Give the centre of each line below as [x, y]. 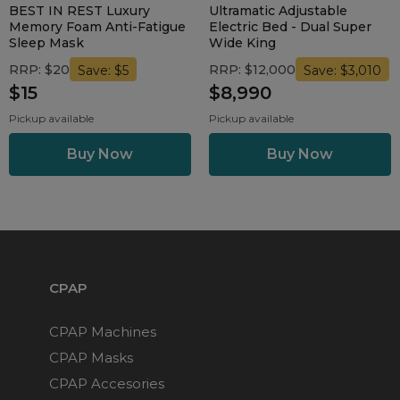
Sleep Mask [46, 43]
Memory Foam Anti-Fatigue [97, 27]
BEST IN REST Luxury [79, 11]
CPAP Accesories [107, 383]
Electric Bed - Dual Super [290, 27]
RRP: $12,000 [252, 69]
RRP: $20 [39, 69]
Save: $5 [104, 70]
